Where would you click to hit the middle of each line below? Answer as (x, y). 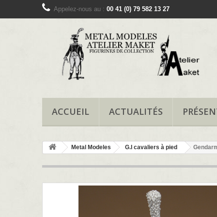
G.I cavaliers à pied (151, 147)
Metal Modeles (91, 147)
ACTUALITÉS (136, 112)
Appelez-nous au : (80, 9)
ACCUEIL (70, 112)
